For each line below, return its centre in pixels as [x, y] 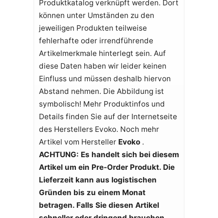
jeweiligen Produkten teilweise [93, 28]
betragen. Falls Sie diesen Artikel [99, 205]
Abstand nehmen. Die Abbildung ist [101, 91]
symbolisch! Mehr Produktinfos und [102, 104]
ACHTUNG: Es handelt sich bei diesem [109, 154]
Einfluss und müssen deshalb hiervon [105, 78]
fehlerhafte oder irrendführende [96, 40]
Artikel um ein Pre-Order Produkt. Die [107, 167]
